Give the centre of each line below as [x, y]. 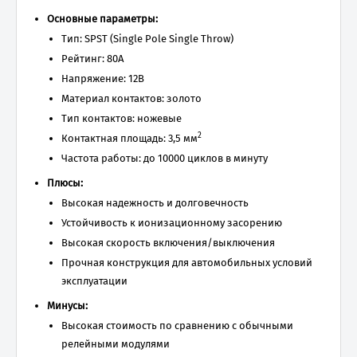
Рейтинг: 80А [92, 59]
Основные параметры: [102, 19]
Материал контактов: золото [131, 98]
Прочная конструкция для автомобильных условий [187, 263]
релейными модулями [116, 344]
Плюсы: [65, 183]
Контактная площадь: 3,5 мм [129, 138]
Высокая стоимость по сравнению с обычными [177, 326]
